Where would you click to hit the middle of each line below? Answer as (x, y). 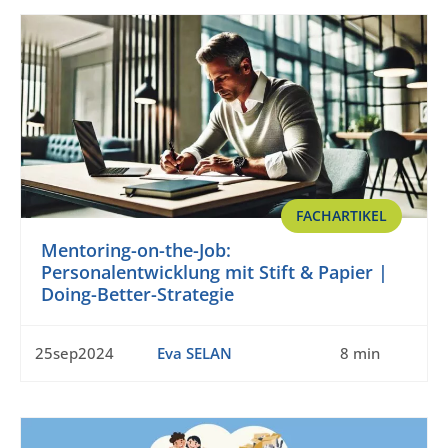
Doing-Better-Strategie (137, 294)
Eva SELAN (194, 353)
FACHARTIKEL (341, 216)
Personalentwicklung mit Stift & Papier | (214, 272)
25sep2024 (74, 353)
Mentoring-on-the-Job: (136, 250)
